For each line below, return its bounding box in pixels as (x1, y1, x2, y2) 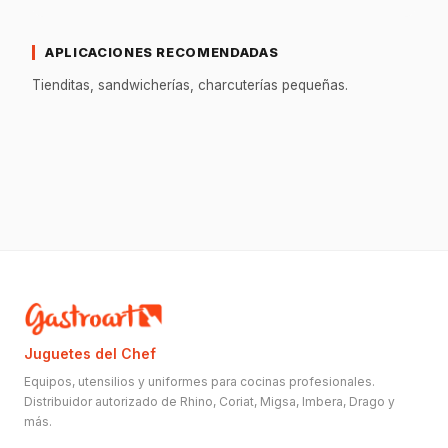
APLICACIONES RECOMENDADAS (45, 43, 279, 60)
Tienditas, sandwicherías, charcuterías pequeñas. (32, 76, 348, 93)
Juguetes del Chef (24, 345, 156, 363)
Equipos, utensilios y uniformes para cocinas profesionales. (24, 374, 375, 390)
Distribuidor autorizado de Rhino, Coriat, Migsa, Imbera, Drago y (24, 394, 395, 410)
